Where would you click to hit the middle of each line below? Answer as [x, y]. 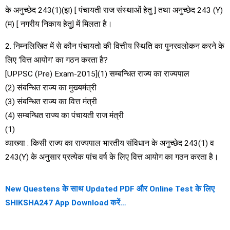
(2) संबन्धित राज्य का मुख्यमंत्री [51, 88]
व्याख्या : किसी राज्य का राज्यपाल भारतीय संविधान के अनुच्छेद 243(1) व [110, 143]
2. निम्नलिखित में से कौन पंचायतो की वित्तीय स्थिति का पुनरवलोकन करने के [115, 46]
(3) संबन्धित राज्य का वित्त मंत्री [51, 101]
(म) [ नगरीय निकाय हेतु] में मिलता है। [59, 24]
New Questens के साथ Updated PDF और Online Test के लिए [110, 189]
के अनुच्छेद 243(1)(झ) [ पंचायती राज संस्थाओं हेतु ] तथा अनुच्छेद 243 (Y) [114, 10]
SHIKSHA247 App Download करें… [66, 203]
